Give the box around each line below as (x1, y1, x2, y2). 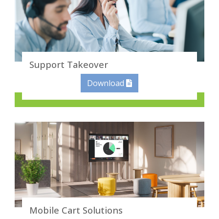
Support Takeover (29, 58, 108, 71)
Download (87, 78, 126, 89)
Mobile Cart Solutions (29, 204, 123, 217)
